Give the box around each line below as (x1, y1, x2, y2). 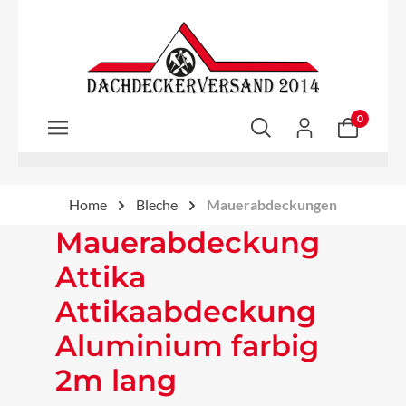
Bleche (136, 196, 178, 213)
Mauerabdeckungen (207, 196, 337, 213)
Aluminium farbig (55, 328, 319, 363)
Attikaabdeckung (55, 294, 316, 329)
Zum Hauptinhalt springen (17, 12, 185, 29)
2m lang (55, 362, 177, 398)
